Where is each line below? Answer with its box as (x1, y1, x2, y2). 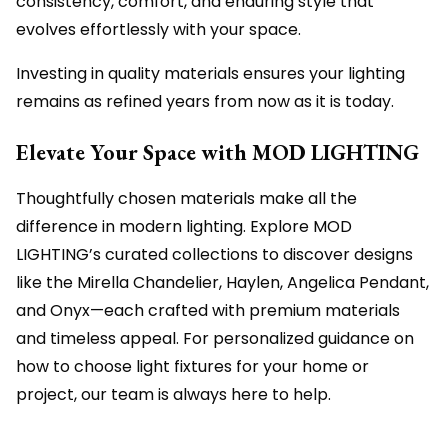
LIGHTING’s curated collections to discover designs (16, 243, 413, 267)
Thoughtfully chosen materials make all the (16, 187, 357, 211)
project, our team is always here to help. (16, 383, 331, 407)
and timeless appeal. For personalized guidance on (16, 327, 414, 351)
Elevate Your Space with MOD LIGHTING (16, 138, 419, 168)
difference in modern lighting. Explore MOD (16, 215, 352, 239)
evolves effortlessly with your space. (16, 18, 301, 42)
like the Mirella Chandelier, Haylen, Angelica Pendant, (16, 271, 429, 295)
